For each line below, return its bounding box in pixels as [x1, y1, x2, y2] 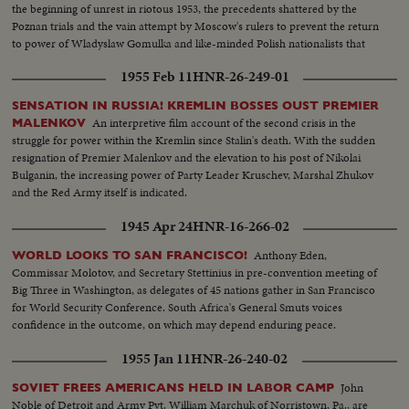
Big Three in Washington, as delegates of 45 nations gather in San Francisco [12, 281, 376, 299]
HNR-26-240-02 [191, 349, 288, 370]
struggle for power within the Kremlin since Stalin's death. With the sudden [12, 131, 376, 150]
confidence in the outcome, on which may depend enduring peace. [12, 316, 337, 334]
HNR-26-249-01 [192, 67, 289, 88]
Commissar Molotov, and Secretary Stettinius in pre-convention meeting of [12, 264, 378, 282]
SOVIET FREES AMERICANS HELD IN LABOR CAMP [12, 381, 335, 395]
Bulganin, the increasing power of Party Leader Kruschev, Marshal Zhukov [12, 166, 374, 184]
